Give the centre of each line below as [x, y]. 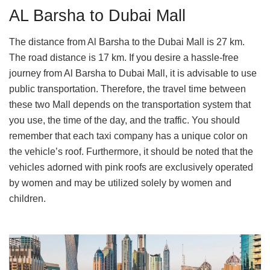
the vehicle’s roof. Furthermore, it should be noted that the [131, 152]
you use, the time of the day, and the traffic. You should [124, 121]
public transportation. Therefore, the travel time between [127, 89]
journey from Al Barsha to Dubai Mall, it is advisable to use [133, 74]
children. [27, 199]
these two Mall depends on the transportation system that [130, 105]
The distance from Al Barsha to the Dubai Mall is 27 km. [127, 42]
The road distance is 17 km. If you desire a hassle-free [124, 58]
